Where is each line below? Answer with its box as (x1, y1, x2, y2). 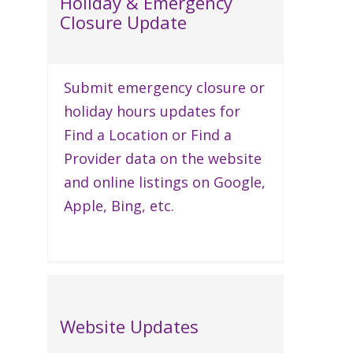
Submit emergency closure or (64, 77, 265, 97)
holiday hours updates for (64, 101, 240, 121)
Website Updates (60, 314, 199, 339)
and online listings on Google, (64, 172, 266, 191)
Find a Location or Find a (64, 124, 232, 144)
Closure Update (60, 9, 187, 34)
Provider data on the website (64, 148, 262, 168)
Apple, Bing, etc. (64, 195, 174, 215)
